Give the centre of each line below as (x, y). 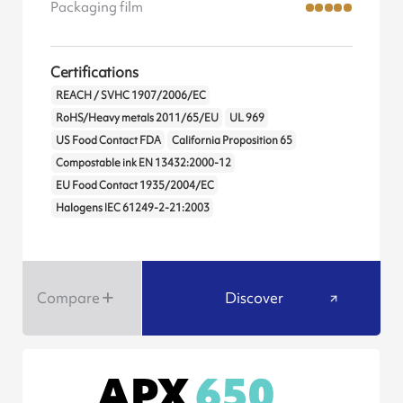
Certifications (94, 72)
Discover (255, 298)
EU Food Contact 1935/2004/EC (134, 186)
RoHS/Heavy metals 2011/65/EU (137, 118)
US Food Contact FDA (108, 141)
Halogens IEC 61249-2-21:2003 (132, 208)
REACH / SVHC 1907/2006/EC (130, 96)
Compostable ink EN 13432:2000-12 (143, 163)
